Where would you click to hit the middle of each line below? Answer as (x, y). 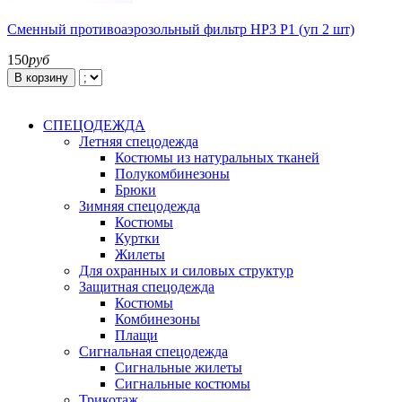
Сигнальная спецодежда (153, 351)
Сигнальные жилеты (179, 367)
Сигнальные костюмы (183, 383)
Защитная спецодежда (147, 286)
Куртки (137, 238)
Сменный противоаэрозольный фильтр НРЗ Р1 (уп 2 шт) (181, 29)
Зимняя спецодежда (140, 205)
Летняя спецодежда (139, 141)
